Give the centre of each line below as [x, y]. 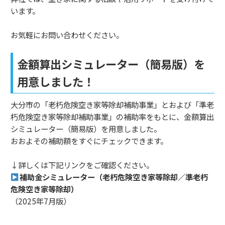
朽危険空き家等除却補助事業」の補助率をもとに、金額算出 [112, 117]
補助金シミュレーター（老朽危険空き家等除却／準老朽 [114, 177]
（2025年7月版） [41, 201]
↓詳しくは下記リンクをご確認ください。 [82, 165]
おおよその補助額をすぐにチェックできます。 [89, 141]
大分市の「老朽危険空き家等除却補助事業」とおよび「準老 [112, 105]
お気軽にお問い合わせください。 [67, 35]
